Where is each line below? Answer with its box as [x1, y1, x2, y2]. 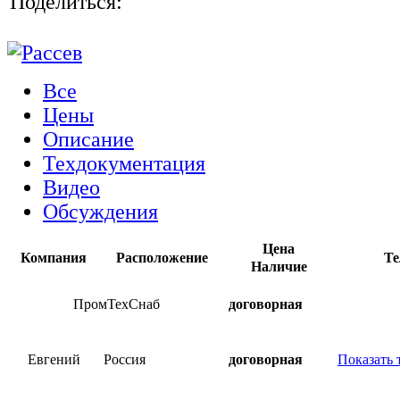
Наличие [250, 258, 307, 274]
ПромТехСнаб [72, 296, 160, 312]
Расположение [115, 249, 208, 265]
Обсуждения [43, 199, 158, 223]
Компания [21, 249, 87, 265]
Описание [43, 127, 134, 151]
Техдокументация [43, 151, 205, 175]
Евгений [27, 351, 80, 367]
